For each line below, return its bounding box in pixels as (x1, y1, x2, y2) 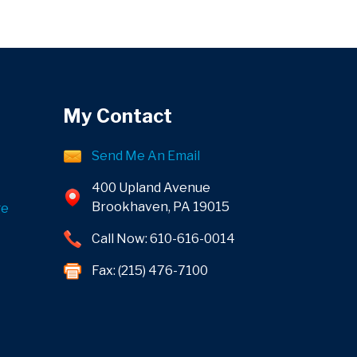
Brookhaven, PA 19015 (92, 199, 229, 215)
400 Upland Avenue (92, 180, 210, 196)
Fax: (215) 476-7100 (92, 263, 208, 279)
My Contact (63, 104, 172, 128)
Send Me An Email (92, 148, 200, 164)
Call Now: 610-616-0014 (92, 231, 235, 247)
